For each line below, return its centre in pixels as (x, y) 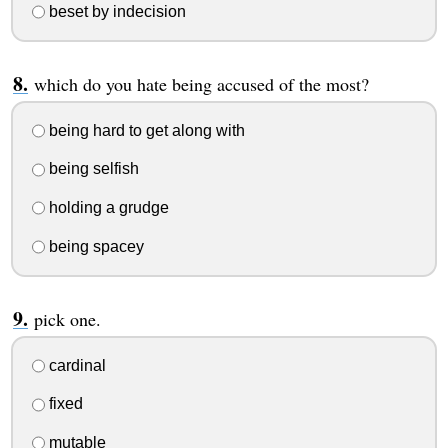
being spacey (94, 246)
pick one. (67, 318)
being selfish (91, 169)
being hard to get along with (144, 130)
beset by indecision (115, 11)
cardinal (75, 365)
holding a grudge (106, 208)
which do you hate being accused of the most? (201, 83)
